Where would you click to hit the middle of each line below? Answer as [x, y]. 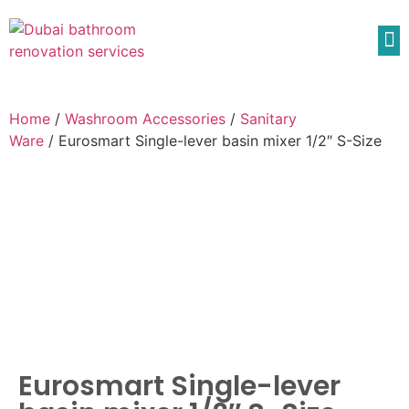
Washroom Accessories [145, 119]
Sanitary [268, 119]
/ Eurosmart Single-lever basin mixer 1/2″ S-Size [213, 141]
